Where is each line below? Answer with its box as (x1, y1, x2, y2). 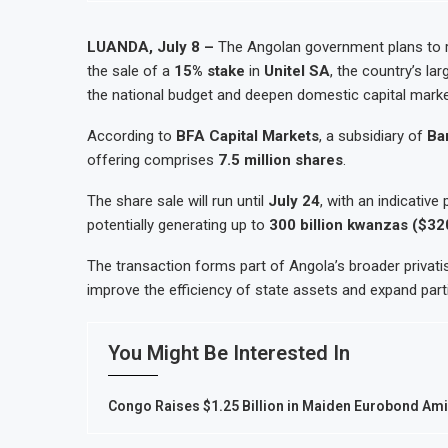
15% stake (174, 62, 245, 80)
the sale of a (87, 62, 174, 80)
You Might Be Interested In (108, 341, 350, 365)
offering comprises (87, 151, 218, 169)
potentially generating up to (87, 216, 269, 234)
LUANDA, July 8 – (87, 38, 218, 56)
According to (87, 127, 176, 145)
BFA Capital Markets (176, 127, 319, 145)
